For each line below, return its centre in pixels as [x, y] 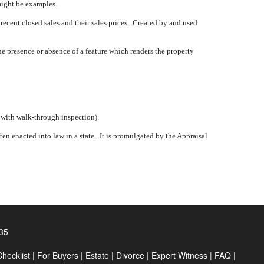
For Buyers [58, 255]
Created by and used [165, 23]
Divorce [130, 255]
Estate [97, 255]
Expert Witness [179, 255]
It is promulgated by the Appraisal [154, 136]
